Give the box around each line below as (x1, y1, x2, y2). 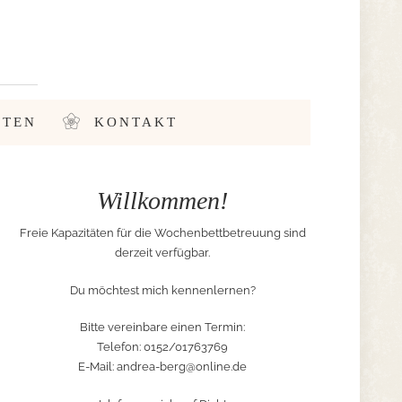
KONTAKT (93, 115, 178, 129)
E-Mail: (78, 360, 117, 373)
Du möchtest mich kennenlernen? (69, 283, 256, 297)
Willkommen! (97, 187, 228, 214)
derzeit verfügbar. (115, 246, 210, 259)
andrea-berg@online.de (117, 360, 247, 373)
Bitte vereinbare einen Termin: (80, 320, 245, 334)
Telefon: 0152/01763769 (97, 340, 228, 354)
